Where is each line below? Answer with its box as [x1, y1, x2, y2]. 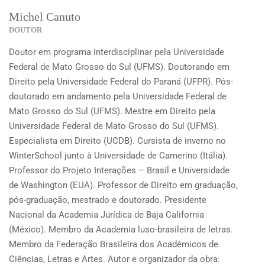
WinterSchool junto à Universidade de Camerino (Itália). [9, 150, 228, 161]
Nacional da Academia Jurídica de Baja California [9, 209, 204, 220]
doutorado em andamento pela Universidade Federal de [9, 91, 227, 102]
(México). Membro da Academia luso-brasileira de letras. [9, 224, 233, 235]
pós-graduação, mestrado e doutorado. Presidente [9, 194, 206, 205]
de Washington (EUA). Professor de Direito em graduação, [9, 179, 238, 190]
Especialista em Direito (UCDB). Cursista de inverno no [9, 135, 226, 146]
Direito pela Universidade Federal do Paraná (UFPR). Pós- [9, 76, 233, 87]
